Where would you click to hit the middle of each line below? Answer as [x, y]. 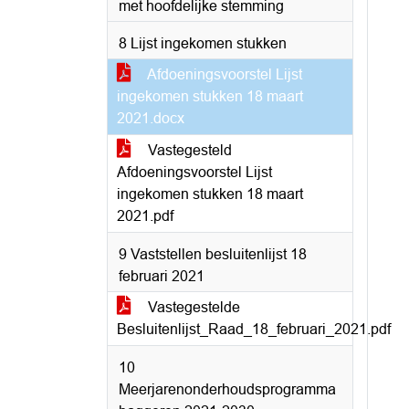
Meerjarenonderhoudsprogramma [227, 389]
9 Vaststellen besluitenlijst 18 [213, 254]
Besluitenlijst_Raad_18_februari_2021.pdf [254, 329]
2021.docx [151, 118]
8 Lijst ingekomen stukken [203, 43]
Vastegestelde [192, 307]
